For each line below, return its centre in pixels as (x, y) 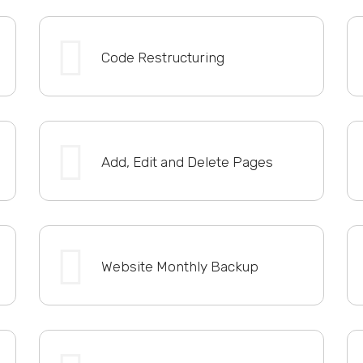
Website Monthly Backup (179, 266)
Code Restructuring (162, 57)
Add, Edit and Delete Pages (187, 162)
